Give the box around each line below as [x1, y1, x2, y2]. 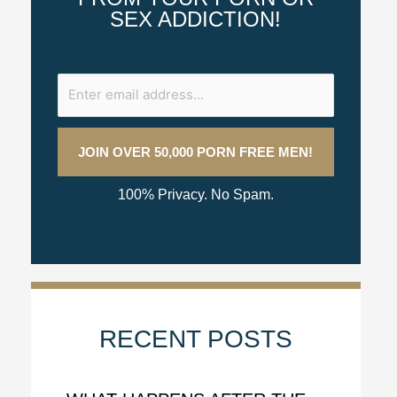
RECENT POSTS [98, 324, 292, 353]
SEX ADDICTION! [110, 7, 282, 31]
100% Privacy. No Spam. [117, 186, 274, 202]
